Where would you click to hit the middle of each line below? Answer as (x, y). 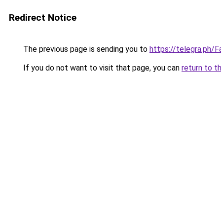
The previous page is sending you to (85, 49)
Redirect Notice (43, 18)
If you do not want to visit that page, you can (101, 68)
